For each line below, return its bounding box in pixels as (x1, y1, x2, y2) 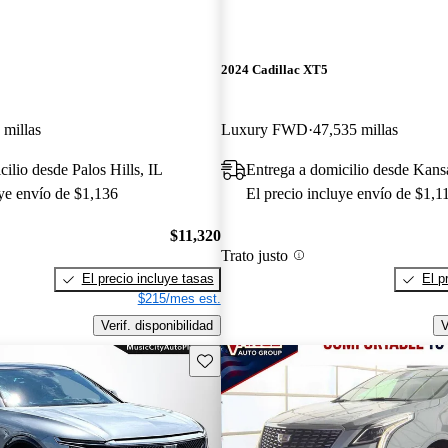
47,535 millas (312, 120, 398, 138)
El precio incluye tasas (81, 271, 214, 287)
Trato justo (220, 246, 288, 264)
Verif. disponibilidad (100, 317, 213, 333)
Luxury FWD (220, 120, 308, 138)
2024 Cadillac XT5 (220, 62, 328, 78)
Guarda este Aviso (195, 351, 304, 367)
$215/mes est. (137, 291, 221, 307)
